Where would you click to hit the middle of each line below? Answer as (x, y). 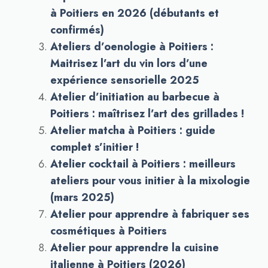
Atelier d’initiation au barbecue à (135, 97)
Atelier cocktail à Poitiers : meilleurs (143, 164)
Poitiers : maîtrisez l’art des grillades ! (147, 114)
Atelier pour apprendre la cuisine (135, 248)
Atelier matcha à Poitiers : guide (133, 130)
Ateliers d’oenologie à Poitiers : (132, 47)
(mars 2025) (82, 197)
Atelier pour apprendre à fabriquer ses (150, 214)
